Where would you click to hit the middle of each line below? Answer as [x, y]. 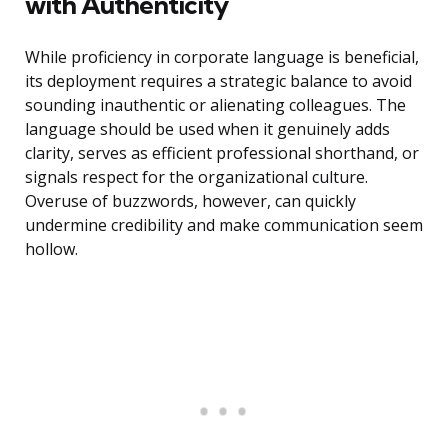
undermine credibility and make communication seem [224, 225]
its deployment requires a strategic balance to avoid [218, 81]
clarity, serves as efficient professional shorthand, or [222, 153]
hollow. [51, 249]
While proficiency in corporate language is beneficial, [222, 57]
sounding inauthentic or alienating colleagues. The [215, 105]
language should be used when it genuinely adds [207, 129]
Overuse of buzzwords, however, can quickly [190, 201]
